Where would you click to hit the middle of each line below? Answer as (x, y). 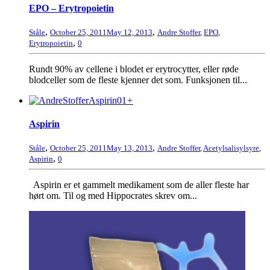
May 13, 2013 (130, 148)
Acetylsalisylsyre (231, 148)
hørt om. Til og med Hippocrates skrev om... (113, 196)
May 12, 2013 (130, 32)
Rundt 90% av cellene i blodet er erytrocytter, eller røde (134, 69)
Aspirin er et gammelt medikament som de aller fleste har (139, 185)
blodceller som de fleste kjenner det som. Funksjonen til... (138, 80)
